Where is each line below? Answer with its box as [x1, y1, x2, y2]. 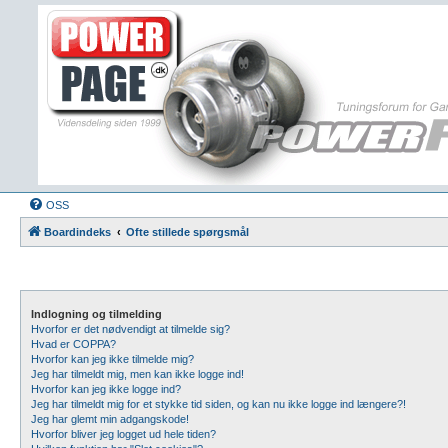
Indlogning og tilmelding [31, 308, 162, 320]
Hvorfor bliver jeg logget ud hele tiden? [31, 428, 216, 440]
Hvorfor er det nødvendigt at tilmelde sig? [31, 323, 230, 335]
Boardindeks [44, 226, 111, 238]
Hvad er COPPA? [31, 338, 116, 350]
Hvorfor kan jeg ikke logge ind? [31, 383, 181, 395]
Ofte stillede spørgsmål [126, 226, 249, 238]
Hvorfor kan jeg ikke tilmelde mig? [31, 353, 194, 365]
